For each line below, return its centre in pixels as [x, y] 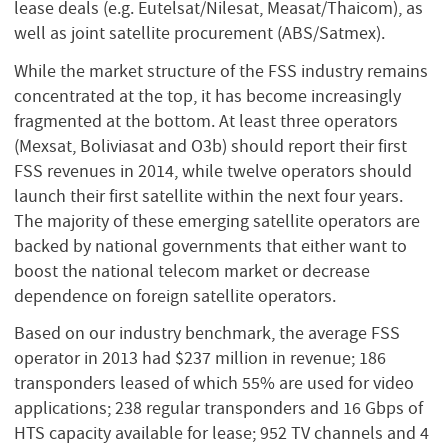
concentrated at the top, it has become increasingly [207, 95]
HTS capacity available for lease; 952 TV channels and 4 [221, 433]
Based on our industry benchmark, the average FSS [207, 333]
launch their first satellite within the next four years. [208, 195]
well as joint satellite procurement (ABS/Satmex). [199, 33]
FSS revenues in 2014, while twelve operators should [213, 170]
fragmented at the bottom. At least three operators [206, 120]
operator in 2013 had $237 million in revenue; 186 [200, 358]
